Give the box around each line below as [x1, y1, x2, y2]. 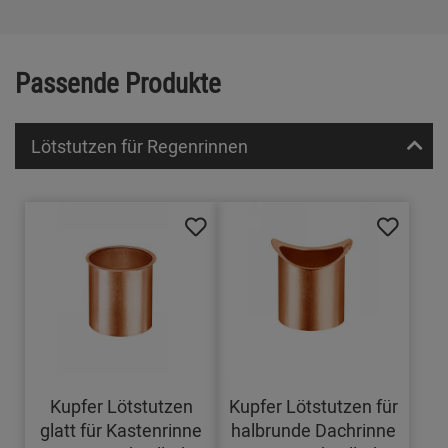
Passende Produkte [15, 63, 221, 101]
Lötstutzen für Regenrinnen [31, 134, 248, 159]
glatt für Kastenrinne [40, 418, 203, 443]
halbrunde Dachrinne [230, 418, 396, 443]
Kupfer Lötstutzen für [228, 394, 398, 419]
